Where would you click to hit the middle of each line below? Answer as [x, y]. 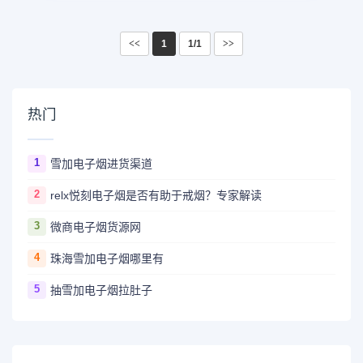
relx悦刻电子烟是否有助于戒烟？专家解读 [156, 195]
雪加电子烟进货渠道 [101, 163]
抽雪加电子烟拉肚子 [101, 290]
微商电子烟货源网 [95, 226]
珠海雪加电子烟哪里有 [107, 258]
